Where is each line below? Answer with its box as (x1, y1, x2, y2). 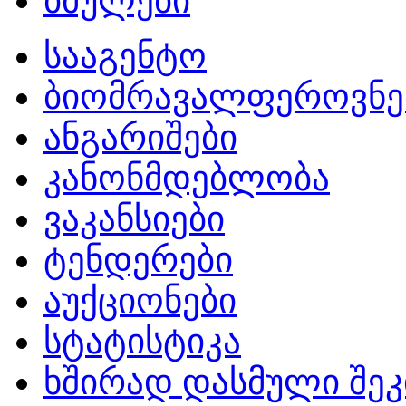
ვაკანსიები (43, 199, 225, 238)
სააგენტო (43, 36, 207, 75)
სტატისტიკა (43, 322, 241, 361)
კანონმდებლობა (43, 159, 330, 198)
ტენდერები (43, 240, 233, 279)
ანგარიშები (43, 118, 237, 157)
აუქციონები (43, 281, 237, 320)
